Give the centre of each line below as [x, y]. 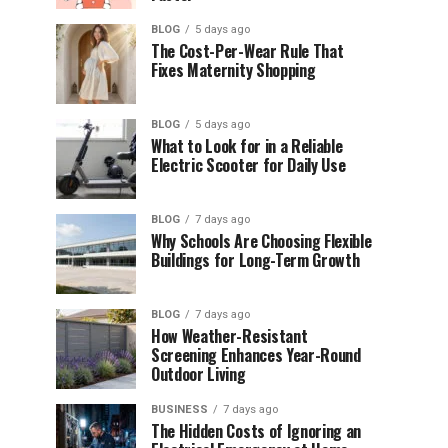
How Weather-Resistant [229, 336]
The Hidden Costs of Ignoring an [256, 431]
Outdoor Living [198, 374]
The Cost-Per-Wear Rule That [247, 51]
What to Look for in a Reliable [247, 146]
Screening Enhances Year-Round [256, 355]
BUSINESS [179, 409]
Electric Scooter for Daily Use [248, 165]
